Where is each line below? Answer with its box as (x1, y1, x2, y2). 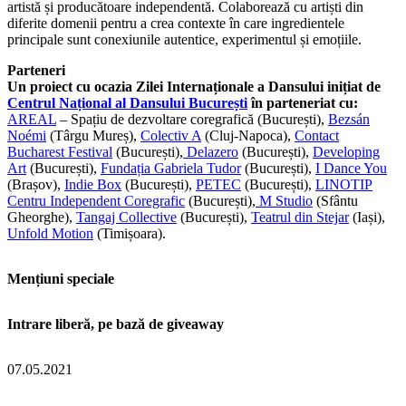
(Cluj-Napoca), (201, 127, 295, 143)
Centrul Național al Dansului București (7, 94, 247, 111)
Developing (313, 143, 380, 159)
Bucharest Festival (7, 143, 112, 159)
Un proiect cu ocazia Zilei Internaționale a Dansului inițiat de (7, 78, 381, 94)
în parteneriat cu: (247, 94, 358, 111)
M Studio (256, 192, 313, 208)
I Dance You (315, 159, 387, 176)
